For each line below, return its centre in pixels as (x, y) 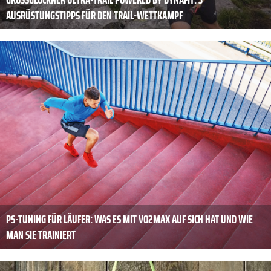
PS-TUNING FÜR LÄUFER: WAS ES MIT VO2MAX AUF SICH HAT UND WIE (129, 219)
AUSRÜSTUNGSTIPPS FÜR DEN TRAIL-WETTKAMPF (94, 15)
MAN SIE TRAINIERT (41, 234)
